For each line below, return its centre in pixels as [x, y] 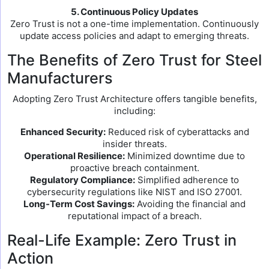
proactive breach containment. [134, 168]
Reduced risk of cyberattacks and [177, 132]
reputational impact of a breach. [134, 216]
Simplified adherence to [187, 180]
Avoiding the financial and [190, 204]
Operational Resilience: [74, 156]
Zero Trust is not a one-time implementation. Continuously [134, 24]
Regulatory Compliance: [83, 180]
